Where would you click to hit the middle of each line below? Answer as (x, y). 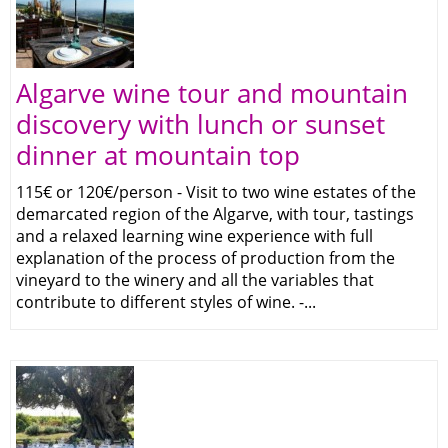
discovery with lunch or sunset (200, 123)
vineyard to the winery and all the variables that (195, 279)
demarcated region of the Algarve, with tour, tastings (215, 213)
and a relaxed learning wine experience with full (194, 235)
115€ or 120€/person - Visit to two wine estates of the (216, 191)
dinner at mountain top (158, 154)
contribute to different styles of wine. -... (166, 301)
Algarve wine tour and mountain (212, 92)
